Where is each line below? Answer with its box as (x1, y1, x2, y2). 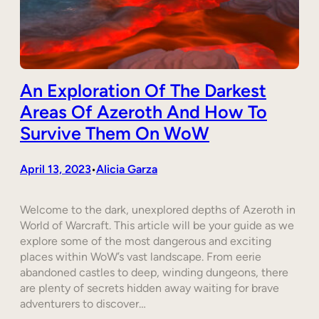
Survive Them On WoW (20, 122, 209, 144)
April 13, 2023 (20, 162, 91, 176)
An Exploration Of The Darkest (20, 79, 266, 101)
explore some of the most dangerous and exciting (20, 234, 271, 248)
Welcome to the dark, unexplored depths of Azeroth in (20, 202, 296, 216)
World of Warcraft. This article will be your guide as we (20, 218, 294, 232)
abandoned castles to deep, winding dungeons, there (20, 265, 288, 279)
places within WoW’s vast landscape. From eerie (20, 249, 261, 263)
